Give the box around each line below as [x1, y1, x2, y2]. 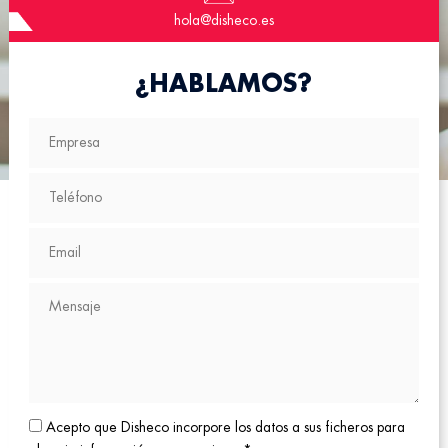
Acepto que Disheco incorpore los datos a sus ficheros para [45, 419, 405, 434]
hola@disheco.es [173, 12, 274, 27]
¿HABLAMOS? [135, 71, 313, 96]
